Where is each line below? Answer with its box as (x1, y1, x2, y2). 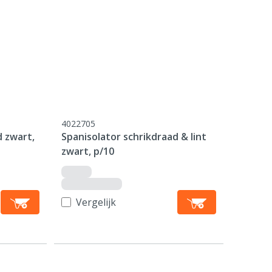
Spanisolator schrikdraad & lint (61, 130, 207, 143)
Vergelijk (76, 195, 117, 209)
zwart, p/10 (61, 144, 115, 158)
